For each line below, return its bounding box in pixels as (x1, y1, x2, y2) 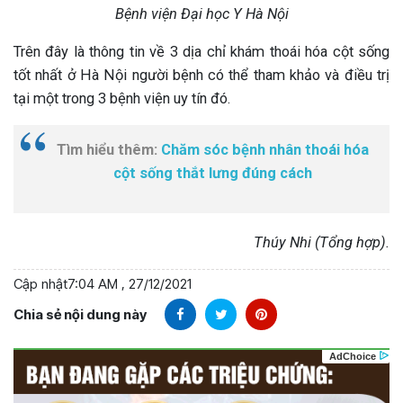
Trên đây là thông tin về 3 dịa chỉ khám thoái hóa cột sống (13, 43, 390, 61)
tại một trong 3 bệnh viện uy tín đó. (13, 90, 230, 108)
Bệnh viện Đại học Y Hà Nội (114, 5, 289, 23)
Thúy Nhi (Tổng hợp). (254, 234, 390, 252)
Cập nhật (13, 275, 67, 293)
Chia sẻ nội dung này (13, 305, 147, 323)
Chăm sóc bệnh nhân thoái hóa (161, 141, 369, 159)
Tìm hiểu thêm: (57, 141, 161, 159)
